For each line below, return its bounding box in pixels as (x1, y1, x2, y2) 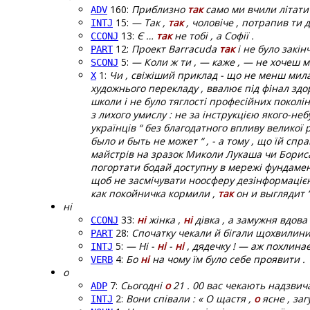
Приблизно (131, 3, 188, 17)
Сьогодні (120, 279, 165, 293)
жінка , (146, 213, 183, 227)
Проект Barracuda (131, 42, 219, 56)
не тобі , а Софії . (172, 29, 254, 43)
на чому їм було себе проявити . (149, 253, 305, 266)
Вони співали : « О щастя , (126, 292, 254, 306)
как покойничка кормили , (91, 187, 218, 201)
